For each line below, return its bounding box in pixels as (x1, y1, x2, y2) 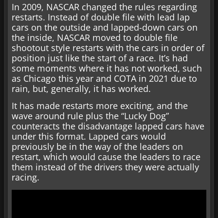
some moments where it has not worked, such (12, 62, 202, 74)
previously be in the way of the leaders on (12, 141, 183, 153)
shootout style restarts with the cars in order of (12, 41, 204, 54)
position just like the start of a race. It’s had (12, 52, 188, 64)
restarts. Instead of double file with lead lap (12, 11, 190, 23)
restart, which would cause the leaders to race (12, 151, 200, 163)
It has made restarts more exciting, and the (12, 100, 188, 112)
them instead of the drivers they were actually (12, 161, 199, 173)
